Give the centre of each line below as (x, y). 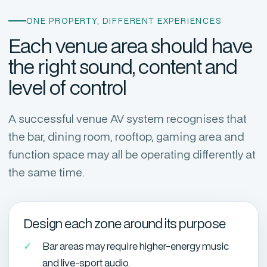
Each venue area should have (131, 46)
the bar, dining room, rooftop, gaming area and (126, 136)
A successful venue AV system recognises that (128, 118)
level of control (68, 87)
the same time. (46, 172)
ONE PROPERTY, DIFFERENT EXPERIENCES (124, 21)
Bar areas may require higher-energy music (136, 246)
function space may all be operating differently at (132, 154)
